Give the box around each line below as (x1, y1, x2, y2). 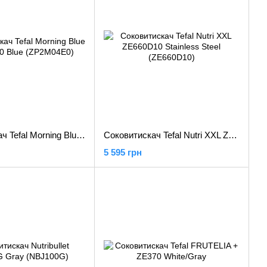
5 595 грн (104, 147, 142, 157)
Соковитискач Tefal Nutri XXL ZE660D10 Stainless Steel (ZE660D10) (228, 130, 237, 140)
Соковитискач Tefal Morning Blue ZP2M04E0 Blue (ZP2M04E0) (76, 130, 85, 140)
